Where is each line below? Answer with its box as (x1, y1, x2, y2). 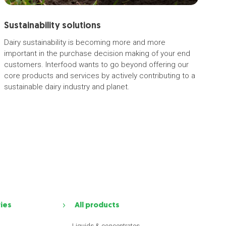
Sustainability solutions (4, 21, 101, 31)
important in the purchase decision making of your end (4, 49, 191, 58)
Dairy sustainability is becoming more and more (4, 38, 166, 47)
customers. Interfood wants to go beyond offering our (4, 60, 189, 69)
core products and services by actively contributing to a (4, 71, 196, 80)
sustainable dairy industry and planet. (4, 82, 130, 91)
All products (75, 202, 120, 210)
